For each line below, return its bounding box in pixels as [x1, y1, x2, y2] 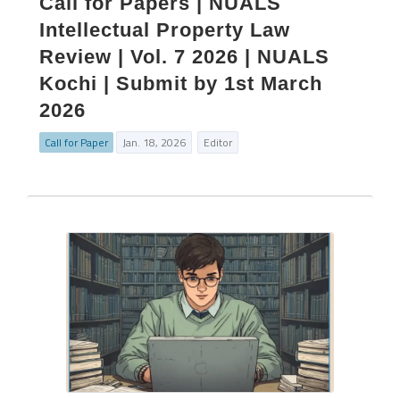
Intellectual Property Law [39, 19, 290, 41]
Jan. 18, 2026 [122, 134, 186, 151]
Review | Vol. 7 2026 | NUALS [39, 46, 329, 68]
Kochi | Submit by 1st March [39, 72, 322, 95]
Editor [204, 134, 232, 151]
